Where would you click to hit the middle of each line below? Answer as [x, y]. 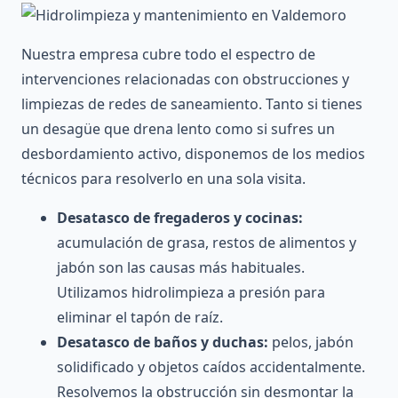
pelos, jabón [311, 342]
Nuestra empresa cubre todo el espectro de [168, 55]
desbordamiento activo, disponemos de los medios [193, 154]
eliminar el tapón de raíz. [140, 318]
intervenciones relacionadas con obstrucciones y [185, 80]
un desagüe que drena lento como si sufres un [178, 129]
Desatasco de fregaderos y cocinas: [180, 218]
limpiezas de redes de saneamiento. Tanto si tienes [192, 104]
